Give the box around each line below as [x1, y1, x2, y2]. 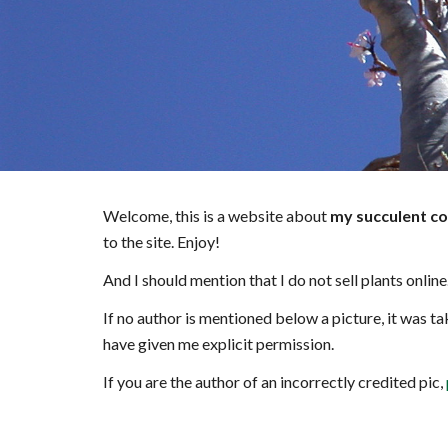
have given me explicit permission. [102, 334, 337, 353]
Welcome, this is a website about [102, 206, 327, 225]
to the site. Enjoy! [102, 232, 220, 251]
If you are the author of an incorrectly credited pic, [102, 372, 446, 391]
